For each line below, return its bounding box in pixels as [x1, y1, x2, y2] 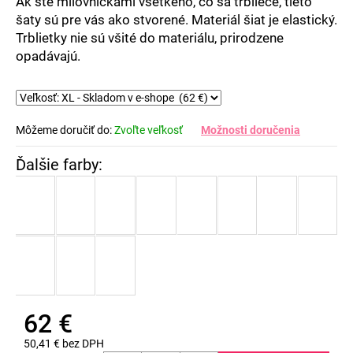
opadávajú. [16, 47, 80, 64]
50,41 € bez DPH [24, 336, 104, 350]
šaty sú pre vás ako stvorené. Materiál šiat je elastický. [16, 11, 337, 28]
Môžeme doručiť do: [16, 123, 112, 136]
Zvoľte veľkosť [114, 123, 183, 136]
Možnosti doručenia [201, 123, 300, 136]
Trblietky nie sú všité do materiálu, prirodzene [16, 29, 284, 46]
